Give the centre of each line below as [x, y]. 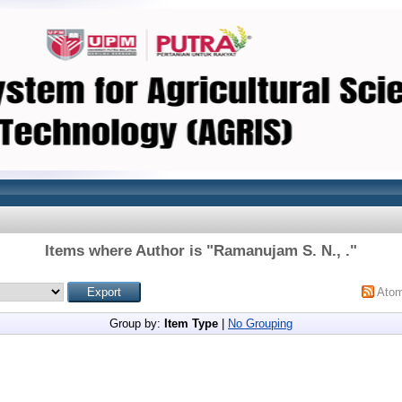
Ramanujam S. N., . [282, 251]
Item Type [191, 323]
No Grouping [260, 323]
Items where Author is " [129, 251]
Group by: [137, 323]
